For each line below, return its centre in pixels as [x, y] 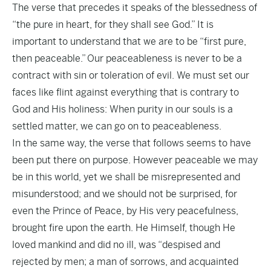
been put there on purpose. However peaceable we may [135, 160]
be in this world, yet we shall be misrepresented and [126, 177]
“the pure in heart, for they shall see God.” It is [113, 24]
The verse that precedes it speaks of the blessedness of [135, 8]
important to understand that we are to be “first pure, [129, 41]
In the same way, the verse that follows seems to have [132, 143]
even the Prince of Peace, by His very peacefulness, [125, 211]
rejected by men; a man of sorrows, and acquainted [125, 262]
